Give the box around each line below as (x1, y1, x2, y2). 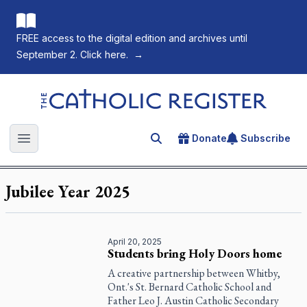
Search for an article (150, 134, 258, 147)
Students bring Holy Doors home (108, 245, 282, 261)
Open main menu (23, 138, 112, 153)
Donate (192, 132, 227, 144)
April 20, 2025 (108, 236, 162, 247)
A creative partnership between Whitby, (108, 266, 281, 280)
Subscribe (241, 132, 291, 144)
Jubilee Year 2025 (5, 181, 130, 202)
